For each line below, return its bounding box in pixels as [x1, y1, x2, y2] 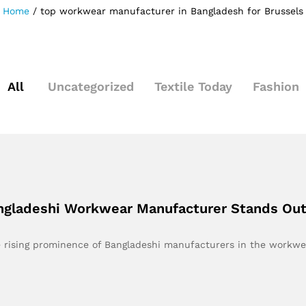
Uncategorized [47, 79, 134, 94]
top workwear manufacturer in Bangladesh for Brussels [40, 5, 303, 16]
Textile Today [154, 79, 232, 94]
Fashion [252, 79, 299, 94]
